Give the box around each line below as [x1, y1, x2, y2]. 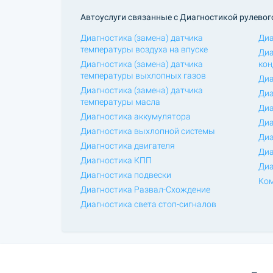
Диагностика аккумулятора [80, 111, 191, 121]
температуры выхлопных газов [80, 70, 206, 80]
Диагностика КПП [80, 155, 152, 165]
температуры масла [80, 96, 160, 107]
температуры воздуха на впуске [80, 44, 208, 54]
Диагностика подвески [80, 169, 171, 180]
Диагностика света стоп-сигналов [80, 199, 216, 209]
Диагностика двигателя [80, 140, 175, 151]
